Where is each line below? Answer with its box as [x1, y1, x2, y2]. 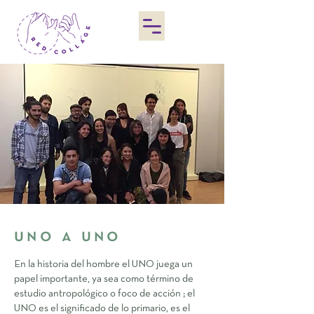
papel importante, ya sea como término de [14, 274, 193, 284]
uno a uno [14, 228, 129, 245]
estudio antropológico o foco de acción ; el [14, 289, 195, 299]
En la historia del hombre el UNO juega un [14, 259, 193, 269]
